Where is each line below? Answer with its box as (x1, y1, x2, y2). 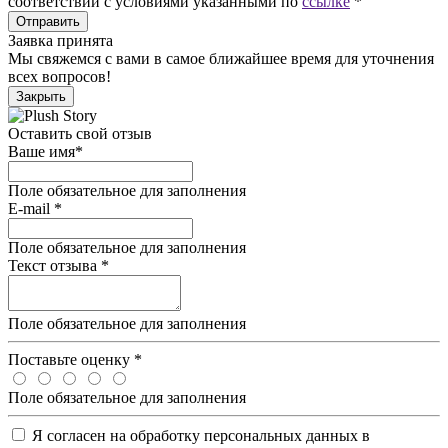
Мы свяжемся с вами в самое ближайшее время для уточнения (8, 50, 434, 67)
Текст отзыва (8, 257, 101, 274)
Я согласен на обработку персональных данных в (32, 427, 370, 444)
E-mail (8, 200, 54, 217)
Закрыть (16, 89, 66, 104)
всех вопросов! (8, 68, 111, 85)
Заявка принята (8, 32, 113, 49)
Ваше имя (8, 143, 75, 160)
